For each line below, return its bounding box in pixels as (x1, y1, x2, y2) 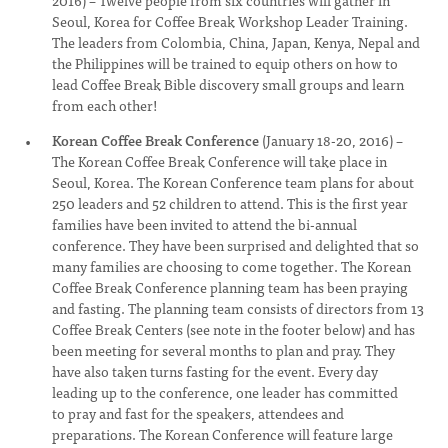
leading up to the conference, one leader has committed (52, 381, 398, 403)
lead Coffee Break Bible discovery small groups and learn (52, 73, 404, 95)
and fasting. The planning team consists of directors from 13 (52, 297, 424, 319)
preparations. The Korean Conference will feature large (52, 423, 393, 445)
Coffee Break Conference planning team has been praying (52, 276, 408, 298)
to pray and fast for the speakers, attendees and (52, 402, 344, 424)
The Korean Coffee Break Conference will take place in (52, 150, 387, 172)
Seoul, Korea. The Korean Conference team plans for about (52, 171, 414, 193)
